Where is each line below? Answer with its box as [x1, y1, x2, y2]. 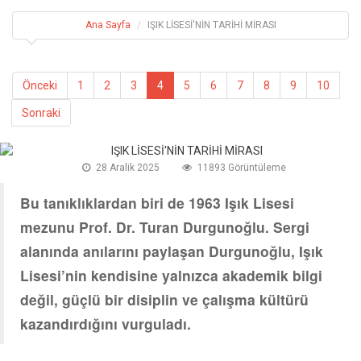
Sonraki [22, 106, 60, 119]
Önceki [23, 78, 57, 92]
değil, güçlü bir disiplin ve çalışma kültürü [20, 288, 309, 309]
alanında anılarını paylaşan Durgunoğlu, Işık [20, 240, 323, 261]
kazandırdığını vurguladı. [20, 313, 191, 334]
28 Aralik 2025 [95, 161, 160, 173]
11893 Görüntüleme [197, 161, 286, 173]
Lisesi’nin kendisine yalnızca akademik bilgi [20, 264, 322, 285]
